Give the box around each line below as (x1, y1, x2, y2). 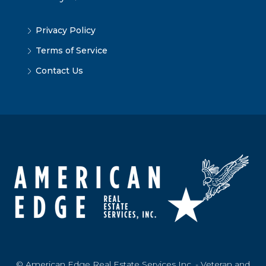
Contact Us (36, 65, 83, 76)
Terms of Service (36, 45, 107, 56)
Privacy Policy (36, 24, 96, 36)
